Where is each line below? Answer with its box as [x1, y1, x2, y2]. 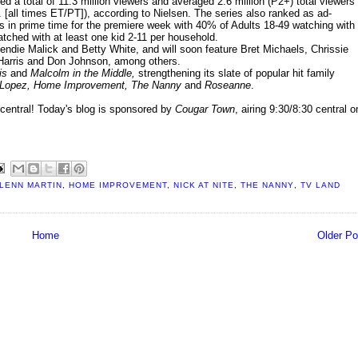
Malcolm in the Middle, [30, 67, 135, 80]
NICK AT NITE [173, 181, 235, 190]
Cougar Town [175, 103, 235, 116]
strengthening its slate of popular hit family [135, 67, 335, 80]
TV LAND [300, 181, 340, 190]
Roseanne [205, 79, 251, 92]
